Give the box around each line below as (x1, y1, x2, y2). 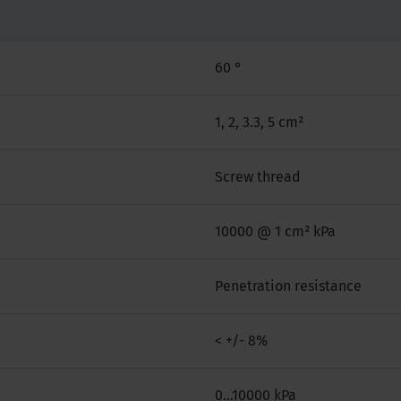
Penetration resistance (215, 277, 365, 294)
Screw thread (215, 167, 301, 185)
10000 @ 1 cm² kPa (215, 222, 336, 240)
